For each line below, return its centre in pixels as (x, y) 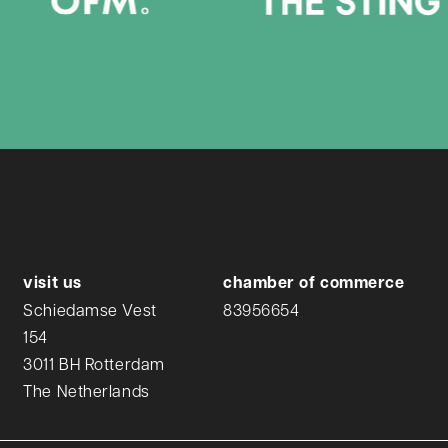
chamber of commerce (313, 281)
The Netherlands (86, 390)
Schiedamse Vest (90, 309)
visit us (52, 281)
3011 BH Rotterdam (94, 363)
